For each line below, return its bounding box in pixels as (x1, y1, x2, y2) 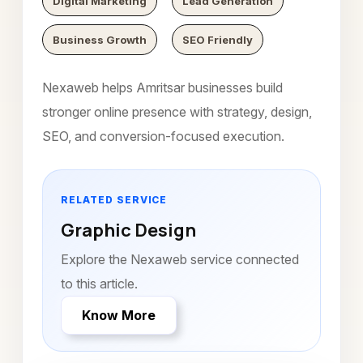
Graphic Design (61, 218, 196, 242)
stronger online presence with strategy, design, (42, 104, 312, 120)
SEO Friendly (181, 33, 253, 46)
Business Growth (52, 33, 147, 46)
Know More (82, 307, 156, 323)
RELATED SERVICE (61, 194, 168, 206)
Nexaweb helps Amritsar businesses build (42, 79, 283, 96)
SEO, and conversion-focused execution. (42, 128, 284, 144)
